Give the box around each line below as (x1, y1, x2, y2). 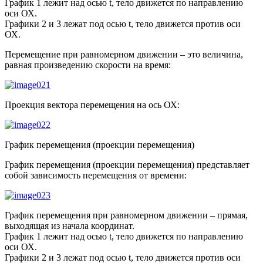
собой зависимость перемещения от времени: (5, 170, 187, 180)
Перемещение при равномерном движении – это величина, (5, 49, 243, 59)
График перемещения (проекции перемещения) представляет (5, 159, 249, 170)
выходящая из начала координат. (5, 220, 134, 231)
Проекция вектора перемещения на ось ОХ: (5, 99, 180, 110)
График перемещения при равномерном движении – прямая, (5, 210, 248, 220)
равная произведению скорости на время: (5, 59, 171, 70)
